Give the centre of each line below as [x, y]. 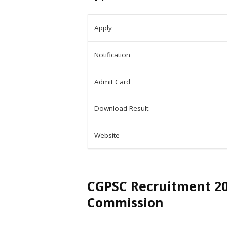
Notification [112, 55]
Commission [125, 202]
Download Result [121, 109]
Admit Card [112, 82]
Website [107, 136]
